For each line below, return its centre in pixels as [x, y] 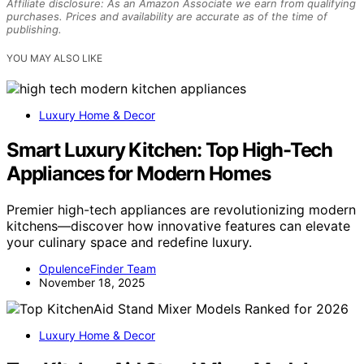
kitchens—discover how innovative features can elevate [178, 225]
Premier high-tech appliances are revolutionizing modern [181, 209]
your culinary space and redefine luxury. [129, 242]
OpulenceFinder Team [97, 268]
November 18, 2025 [92, 282]
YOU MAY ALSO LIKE [54, 58]
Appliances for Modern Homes [139, 173]
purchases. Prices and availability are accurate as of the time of [167, 16]
